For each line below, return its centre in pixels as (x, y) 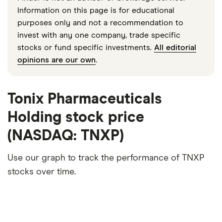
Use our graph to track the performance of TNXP (106, 158)
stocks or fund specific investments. (86, 47)
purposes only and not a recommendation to (100, 23)
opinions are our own (56, 60)
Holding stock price (76, 117)
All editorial (175, 47)
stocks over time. (42, 172)
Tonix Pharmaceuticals (85, 99)
